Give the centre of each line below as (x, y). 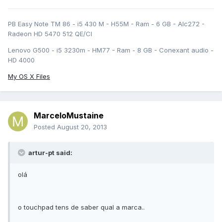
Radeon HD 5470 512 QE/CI (50, 34)
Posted (45, 127)
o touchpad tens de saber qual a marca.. (81, 207)
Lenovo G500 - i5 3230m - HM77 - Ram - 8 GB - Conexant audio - (111, 50)
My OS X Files (29, 77)
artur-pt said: (50, 153)
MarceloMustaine (69, 116)
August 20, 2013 (82, 127)
